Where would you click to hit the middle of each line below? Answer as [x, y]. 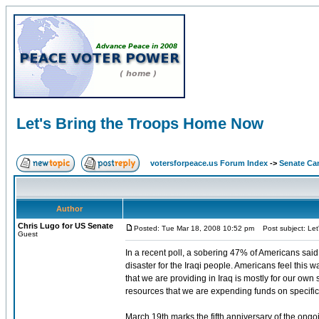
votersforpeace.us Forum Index [209, 163]
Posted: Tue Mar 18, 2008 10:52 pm [194, 228]
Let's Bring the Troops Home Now [140, 124]
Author [69, 209]
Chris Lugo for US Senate [66, 226]
